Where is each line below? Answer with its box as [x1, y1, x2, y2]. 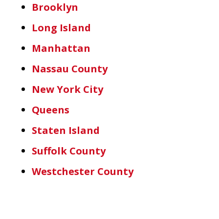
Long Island [32, 21, 91, 34]
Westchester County [32, 164, 133, 178]
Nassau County [32, 62, 108, 75]
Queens [32, 103, 69, 116]
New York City [32, 82, 103, 96]
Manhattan [32, 41, 90, 55]
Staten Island [32, 123, 100, 137]
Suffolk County [32, 144, 106, 157]
